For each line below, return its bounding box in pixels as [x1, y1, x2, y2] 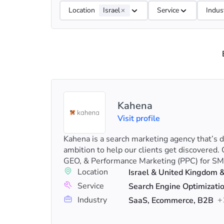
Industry [77, 194, 107, 205]
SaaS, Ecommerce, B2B [128, 195, 213, 206]
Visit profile [117, 113, 160, 124]
